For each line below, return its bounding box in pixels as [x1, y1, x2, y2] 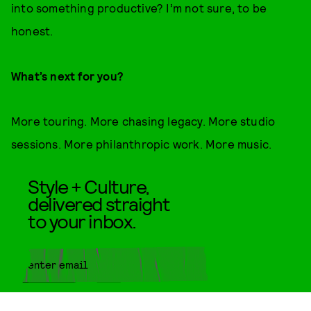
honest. [11, 24, 53, 37]
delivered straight [28, 192, 170, 215]
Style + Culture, [28, 174, 149, 198]
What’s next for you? [11, 69, 124, 83]
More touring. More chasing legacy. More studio [11, 114, 276, 128]
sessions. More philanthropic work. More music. [11, 137, 272, 151]
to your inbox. [28, 209, 136, 233]
